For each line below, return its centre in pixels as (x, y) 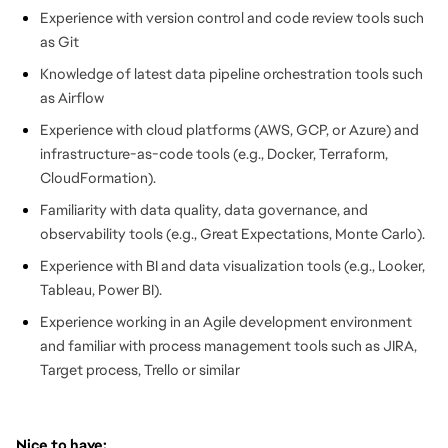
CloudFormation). (98, 177)
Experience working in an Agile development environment (226, 321)
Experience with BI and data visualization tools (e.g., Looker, (232, 265)
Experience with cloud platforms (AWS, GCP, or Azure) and (229, 129)
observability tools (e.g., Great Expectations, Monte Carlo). (232, 233)
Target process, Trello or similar (140, 369)
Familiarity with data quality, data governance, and (204, 209)
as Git (59, 41)
